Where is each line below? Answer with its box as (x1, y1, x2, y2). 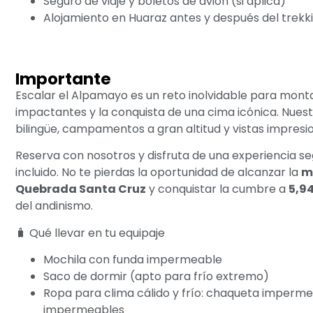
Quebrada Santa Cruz (15, 181, 146, 198)
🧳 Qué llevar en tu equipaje (15, 224, 165, 241)
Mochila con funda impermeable (43, 252, 222, 268)
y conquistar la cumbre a (146, 181, 289, 198)
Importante (15, 67, 111, 90)
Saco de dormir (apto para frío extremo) (43, 268, 269, 285)
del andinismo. (15, 198, 93, 214)
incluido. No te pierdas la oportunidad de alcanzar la (15, 164, 301, 181)
